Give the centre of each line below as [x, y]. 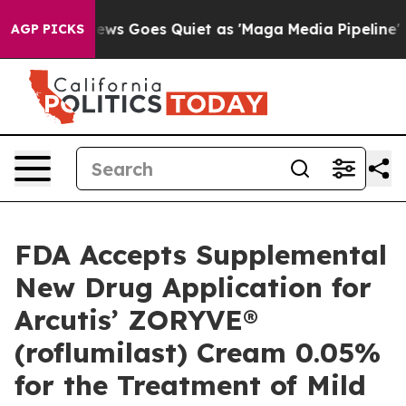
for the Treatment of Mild [190, 385]
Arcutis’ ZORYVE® [136, 320]
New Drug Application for [193, 287]
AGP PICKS [48, 29]
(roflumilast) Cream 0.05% [198, 353]
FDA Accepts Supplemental [201, 255]
